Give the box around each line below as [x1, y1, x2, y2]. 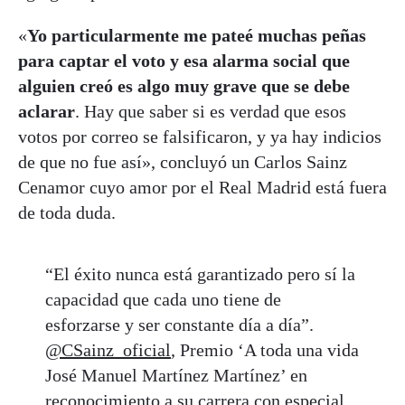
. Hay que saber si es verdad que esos [75, 101, 346, 122]
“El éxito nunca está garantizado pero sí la [45, 264, 355, 285]
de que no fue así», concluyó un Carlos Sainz [18, 152, 347, 173]
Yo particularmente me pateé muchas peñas [27, 25, 366, 46]
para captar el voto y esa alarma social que [18, 51, 350, 71]
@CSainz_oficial [45, 340, 171, 361]
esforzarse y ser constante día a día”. [45, 315, 314, 335]
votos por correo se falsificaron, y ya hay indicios [18, 127, 381, 147]
